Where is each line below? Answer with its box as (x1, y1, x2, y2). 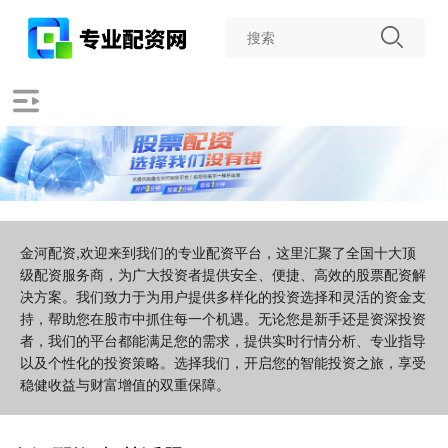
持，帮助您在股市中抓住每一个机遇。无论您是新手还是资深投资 (20, 308, 426, 329)
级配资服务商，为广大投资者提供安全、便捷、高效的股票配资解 (20, 264, 426, 285)
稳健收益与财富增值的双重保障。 (20, 374, 230, 395)
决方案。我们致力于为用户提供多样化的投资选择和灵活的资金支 (20, 286, 426, 307)
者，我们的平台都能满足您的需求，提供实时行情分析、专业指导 (20, 330, 426, 351)
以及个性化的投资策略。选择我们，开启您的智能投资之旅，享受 (20, 352, 426, 373)
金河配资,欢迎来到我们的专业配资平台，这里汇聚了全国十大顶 (20, 242, 416, 263)
